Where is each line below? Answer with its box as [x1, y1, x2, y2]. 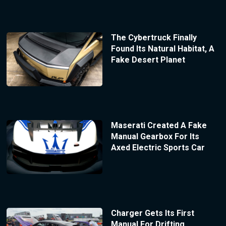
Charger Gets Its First [110, 208, 194, 218]
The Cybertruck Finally [110, 32, 197, 42]
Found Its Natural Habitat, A [110, 43, 214, 53]
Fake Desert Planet [110, 54, 185, 65]
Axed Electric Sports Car [110, 142, 205, 152]
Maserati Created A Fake [110, 120, 207, 130]
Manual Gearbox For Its [110, 131, 199, 141]
